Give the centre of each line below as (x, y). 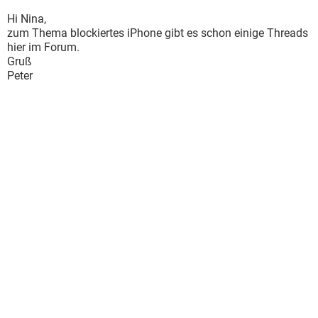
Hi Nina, (27, 19)
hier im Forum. (43, 47)
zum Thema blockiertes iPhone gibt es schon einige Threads (158, 33)
